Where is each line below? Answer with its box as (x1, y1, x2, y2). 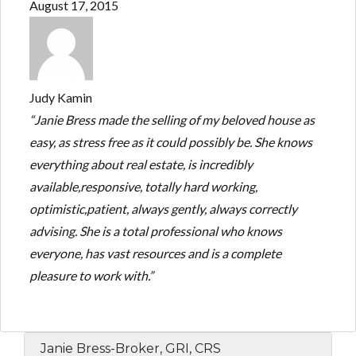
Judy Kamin (29, 89, 92, 105)
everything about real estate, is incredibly (29, 156, 253, 172)
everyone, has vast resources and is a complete (29, 245, 281, 261)
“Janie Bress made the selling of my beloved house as (29, 111, 315, 127)
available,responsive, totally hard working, (29, 178, 257, 194)
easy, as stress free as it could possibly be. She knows (29, 133, 312, 149)
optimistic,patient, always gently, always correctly (29, 200, 297, 216)
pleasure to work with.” (29, 267, 153, 283)
